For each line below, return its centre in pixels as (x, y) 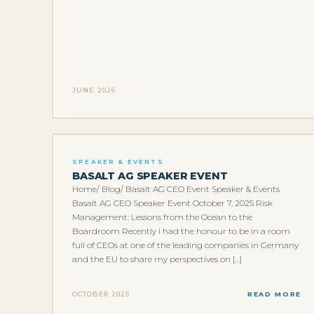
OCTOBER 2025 (101, 294)
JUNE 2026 (94, 90)
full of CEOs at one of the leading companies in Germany (185, 245)
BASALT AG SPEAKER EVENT (150, 176)
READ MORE (274, 294)
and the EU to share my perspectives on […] (157, 259)
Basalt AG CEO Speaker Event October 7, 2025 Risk (172, 203)
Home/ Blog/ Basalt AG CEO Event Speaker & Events (176, 189)
